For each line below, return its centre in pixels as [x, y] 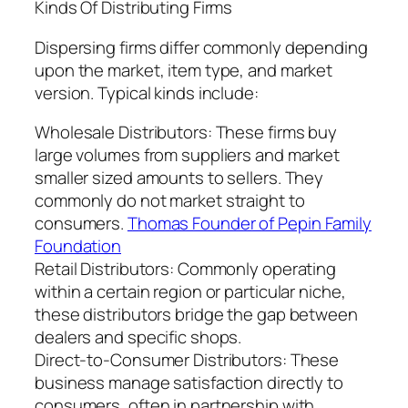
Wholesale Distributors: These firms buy [186, 133]
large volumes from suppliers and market [188, 155]
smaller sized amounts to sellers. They [179, 178]
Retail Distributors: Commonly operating [186, 269]
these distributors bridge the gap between [196, 315]
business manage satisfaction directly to [189, 383]
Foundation [78, 246]
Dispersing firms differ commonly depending [201, 47]
